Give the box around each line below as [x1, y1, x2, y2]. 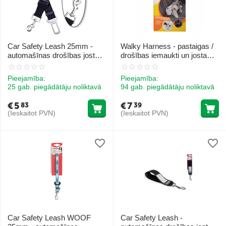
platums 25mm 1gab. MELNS [8, 60, 105, 69]
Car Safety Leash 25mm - [8, 42, 93, 50]
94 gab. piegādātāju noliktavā [121, 83, 214, 91]
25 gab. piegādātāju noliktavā [8, 83, 101, 91]
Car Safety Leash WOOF [8, 213, 91, 222]
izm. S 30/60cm [121, 60, 173, 69]
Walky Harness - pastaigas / [121, 42, 213, 50]
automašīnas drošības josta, [8, 51, 101, 60]
